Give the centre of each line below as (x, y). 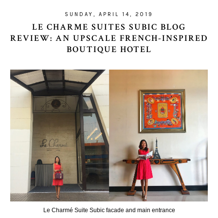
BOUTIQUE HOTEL (109, 49)
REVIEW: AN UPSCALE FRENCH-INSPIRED (109, 38)
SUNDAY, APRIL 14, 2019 (109, 14)
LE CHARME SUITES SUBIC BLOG (109, 27)
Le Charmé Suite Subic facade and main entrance (109, 210)
